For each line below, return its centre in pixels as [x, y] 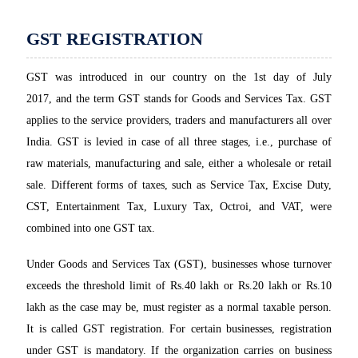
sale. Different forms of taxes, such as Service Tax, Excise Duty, [179, 185]
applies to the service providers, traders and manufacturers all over [179, 121]
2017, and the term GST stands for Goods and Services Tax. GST [179, 99]
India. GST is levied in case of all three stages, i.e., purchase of [179, 142]
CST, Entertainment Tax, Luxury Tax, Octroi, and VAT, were [179, 207]
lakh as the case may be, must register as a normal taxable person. [179, 308]
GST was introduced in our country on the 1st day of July [179, 78]
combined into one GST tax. [91, 229]
